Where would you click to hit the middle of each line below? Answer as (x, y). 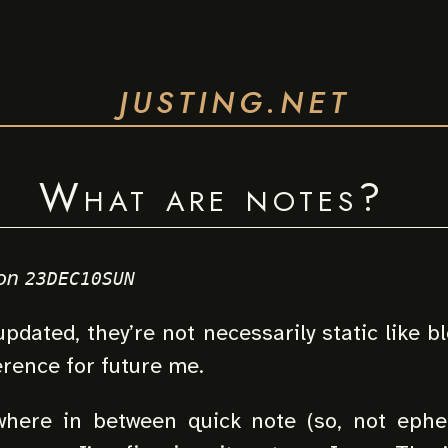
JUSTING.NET (234, 102)
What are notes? (211, 197)
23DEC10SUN (80, 279)
